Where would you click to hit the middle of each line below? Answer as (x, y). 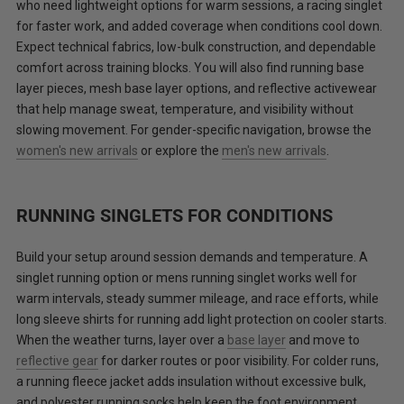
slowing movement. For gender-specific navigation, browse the (194, 129)
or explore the (180, 150)
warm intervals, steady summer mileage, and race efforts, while (197, 298)
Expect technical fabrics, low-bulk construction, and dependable (196, 46)
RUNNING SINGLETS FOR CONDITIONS (174, 215)
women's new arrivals (77, 150)
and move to (323, 340)
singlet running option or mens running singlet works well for (187, 277)
